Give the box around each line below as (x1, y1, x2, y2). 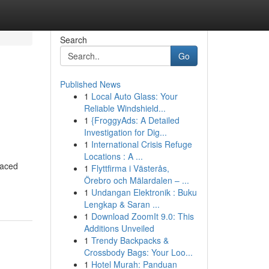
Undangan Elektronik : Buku (91, 186, 197, 198)
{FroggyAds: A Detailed (91, 114, 180, 126)
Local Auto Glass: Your (91, 90, 178, 102)
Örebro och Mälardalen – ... (83, 174, 189, 186)
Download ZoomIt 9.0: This (91, 210, 194, 222)
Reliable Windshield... (83, 102, 166, 114)
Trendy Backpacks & (91, 234, 169, 246)
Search (59, 34, 87, 46)
